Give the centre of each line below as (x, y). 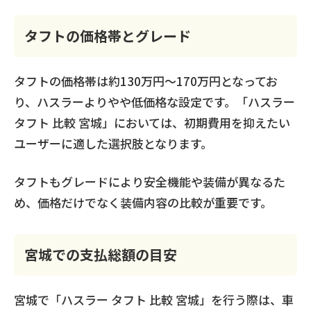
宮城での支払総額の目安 (101, 254)
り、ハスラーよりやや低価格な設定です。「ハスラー (154, 101)
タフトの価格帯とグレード (108, 35)
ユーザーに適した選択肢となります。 (113, 143)
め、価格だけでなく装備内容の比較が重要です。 (143, 202)
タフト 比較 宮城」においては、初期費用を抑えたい (152, 122)
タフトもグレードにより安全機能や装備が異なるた (150, 182)
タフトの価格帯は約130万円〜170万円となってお (146, 81)
